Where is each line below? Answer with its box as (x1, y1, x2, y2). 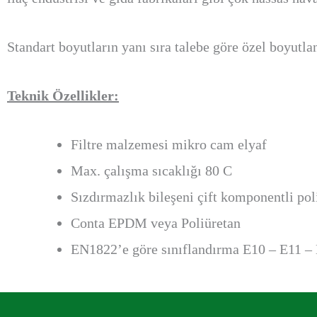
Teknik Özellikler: (7, 87, 119, 103)
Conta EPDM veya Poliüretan (71, 214, 241, 231)
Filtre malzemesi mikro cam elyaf (71, 136, 267, 152)
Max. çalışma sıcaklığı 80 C (71, 162, 232, 178)
